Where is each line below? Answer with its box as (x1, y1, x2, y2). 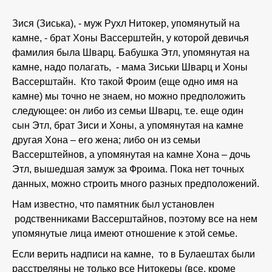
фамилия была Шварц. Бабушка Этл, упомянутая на (12, 47, 250, 58)
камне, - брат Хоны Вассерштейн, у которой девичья (12, 33, 249, 43)
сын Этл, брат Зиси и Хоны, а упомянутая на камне (12, 120, 243, 131)
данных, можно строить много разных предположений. (12, 178, 259, 189)
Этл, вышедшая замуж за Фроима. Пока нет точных (12, 164, 244, 174)
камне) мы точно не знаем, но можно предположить (12, 91, 245, 101)
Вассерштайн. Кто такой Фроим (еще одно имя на (12, 76, 238, 87)
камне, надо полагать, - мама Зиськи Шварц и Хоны (12, 62, 248, 72)
